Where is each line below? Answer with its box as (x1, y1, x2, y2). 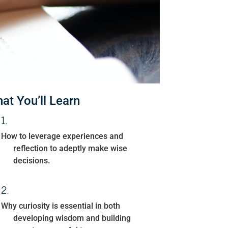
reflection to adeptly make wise (13, 143, 127, 153)
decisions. (13, 155, 50, 165)
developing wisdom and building (13, 213, 131, 223)
